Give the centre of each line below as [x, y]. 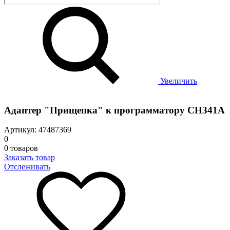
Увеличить [178, 81]
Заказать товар [30, 158]
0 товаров [21, 148]
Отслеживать [27, 167]
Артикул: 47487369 [38, 130]
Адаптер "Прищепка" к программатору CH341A [114, 110]
